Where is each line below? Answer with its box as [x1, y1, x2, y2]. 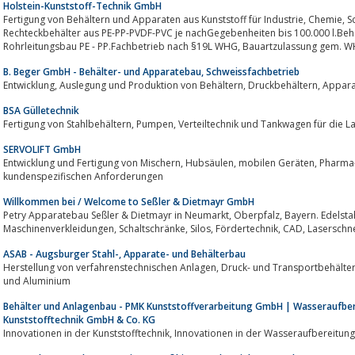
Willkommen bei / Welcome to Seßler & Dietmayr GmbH [3, 194, 254, 208]
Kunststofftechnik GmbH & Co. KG [3, 312, 155, 326]
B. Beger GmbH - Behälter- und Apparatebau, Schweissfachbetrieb [3, 64, 300, 78]
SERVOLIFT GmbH [3, 142, 81, 156]
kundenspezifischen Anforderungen [3, 169, 163, 183]
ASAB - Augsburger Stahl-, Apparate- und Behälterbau [3, 246, 246, 261]
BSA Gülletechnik [3, 103, 79, 117]
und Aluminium [3, 273, 71, 288]
